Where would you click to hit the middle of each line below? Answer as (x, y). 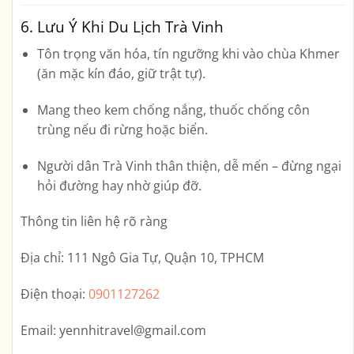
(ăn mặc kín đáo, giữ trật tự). (121, 73)
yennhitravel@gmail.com (133, 330)
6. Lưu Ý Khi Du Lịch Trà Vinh (122, 27)
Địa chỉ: (42, 258)
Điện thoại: (55, 294)
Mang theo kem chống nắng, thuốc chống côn (173, 109)
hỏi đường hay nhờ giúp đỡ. (119, 185)
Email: (38, 330)
